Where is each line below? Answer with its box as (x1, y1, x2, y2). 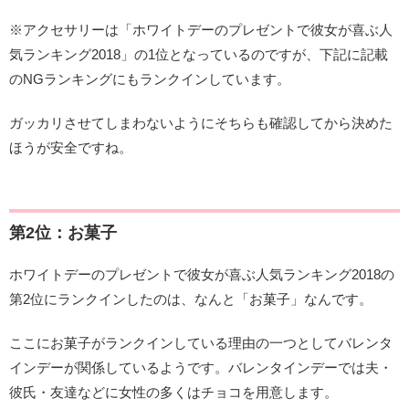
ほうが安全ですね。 (9, 140, 132, 156)
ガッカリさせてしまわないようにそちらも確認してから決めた (9, 115, 393, 131)
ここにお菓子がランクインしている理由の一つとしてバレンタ (9, 334, 393, 351)
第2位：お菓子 (9, 223, 117, 242)
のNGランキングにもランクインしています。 (9, 71, 290, 88)
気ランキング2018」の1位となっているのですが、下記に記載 (9, 47, 388, 63)
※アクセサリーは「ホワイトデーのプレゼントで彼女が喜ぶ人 (9, 22, 393, 38)
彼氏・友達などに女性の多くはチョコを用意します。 (9, 383, 338, 400)
